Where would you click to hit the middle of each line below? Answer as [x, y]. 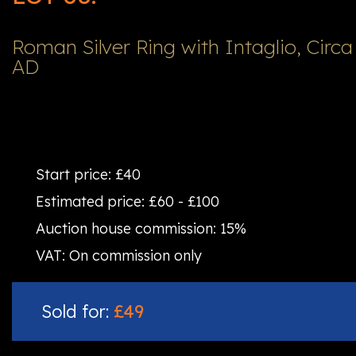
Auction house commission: [128, 228]
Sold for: [77, 311]
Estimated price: [92, 201]
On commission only [135, 255]
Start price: [75, 174]
